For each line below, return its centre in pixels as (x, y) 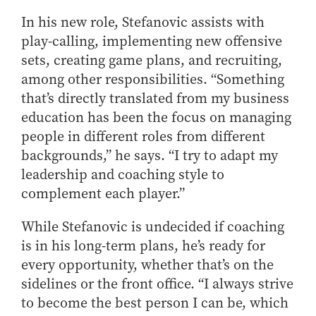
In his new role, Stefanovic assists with (143, 23)
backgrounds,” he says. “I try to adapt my (150, 156)
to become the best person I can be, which (155, 303)
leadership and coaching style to (123, 175)
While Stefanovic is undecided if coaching (153, 227)
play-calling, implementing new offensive (152, 42)
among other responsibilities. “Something (153, 80)
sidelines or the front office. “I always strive (157, 284)
